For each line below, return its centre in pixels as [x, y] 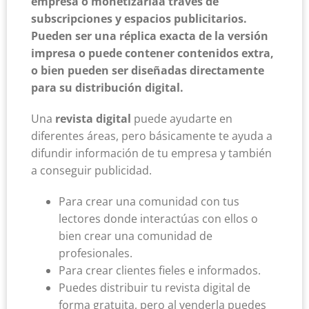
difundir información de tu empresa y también [151, 153]
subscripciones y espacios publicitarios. [139, 19]
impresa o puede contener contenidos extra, [152, 53]
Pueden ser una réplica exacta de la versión [150, 36]
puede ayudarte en [182, 119]
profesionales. [96, 253]
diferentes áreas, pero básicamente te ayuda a [152, 136]
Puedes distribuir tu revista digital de [154, 288]
